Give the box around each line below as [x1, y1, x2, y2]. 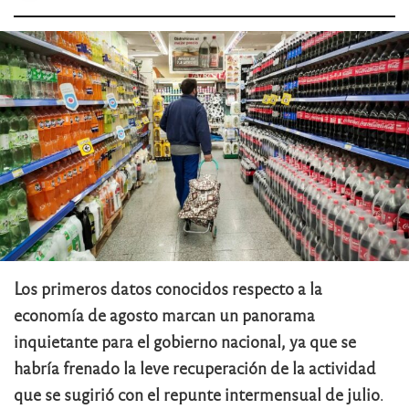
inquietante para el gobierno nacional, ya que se [14, 330, 356, 351]
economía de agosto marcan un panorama [14, 303, 315, 325]
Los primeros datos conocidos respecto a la [14, 277, 322, 299]
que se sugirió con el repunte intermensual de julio [14, 383, 380, 404]
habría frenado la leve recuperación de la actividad [14, 356, 376, 378]
